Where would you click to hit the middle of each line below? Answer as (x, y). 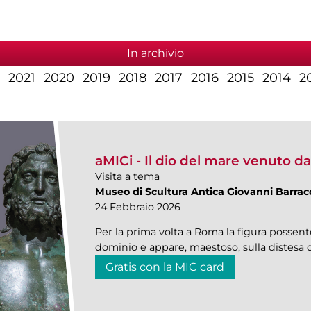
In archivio (155, 53)
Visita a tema (127, 177)
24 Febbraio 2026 (137, 207)
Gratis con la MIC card (165, 267)
